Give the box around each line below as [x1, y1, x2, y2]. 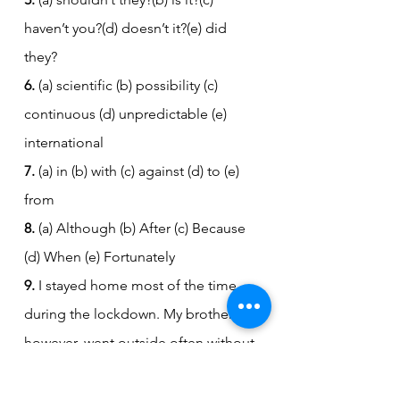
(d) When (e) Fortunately [24, 247, 175, 265]
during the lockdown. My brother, [24, 304, 239, 322]
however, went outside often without [24, 333, 258, 351]
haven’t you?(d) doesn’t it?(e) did [24, 19, 230, 37]
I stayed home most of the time [35, 276, 240, 294]
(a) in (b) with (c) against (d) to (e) [35, 162, 243, 179]
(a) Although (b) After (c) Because [35, 219, 249, 237]
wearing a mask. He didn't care [24, 362, 222, 379]
